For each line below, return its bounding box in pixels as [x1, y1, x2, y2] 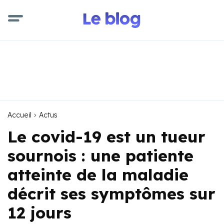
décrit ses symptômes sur [7, 183, 215, 203]
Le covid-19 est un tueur [7, 126, 205, 146]
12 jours [7, 202, 71, 222]
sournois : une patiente [7, 145, 193, 165]
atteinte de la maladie [7, 164, 188, 184]
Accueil [7, 110, 31, 119]
